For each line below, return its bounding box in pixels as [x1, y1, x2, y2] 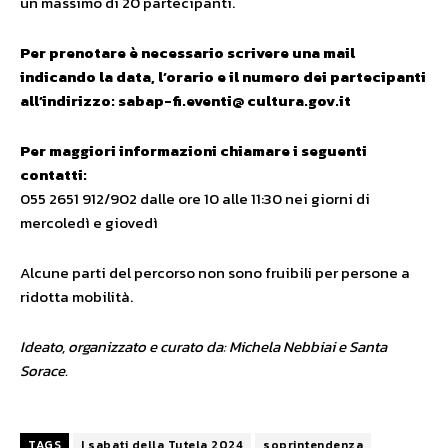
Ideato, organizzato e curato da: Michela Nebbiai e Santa [20, 335, 387, 359]
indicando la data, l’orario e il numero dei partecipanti [20, 65, 426, 89]
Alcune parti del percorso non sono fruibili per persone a [20, 261, 410, 285]
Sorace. [20, 359, 68, 383]
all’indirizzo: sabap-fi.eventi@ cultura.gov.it [20, 89, 351, 113]
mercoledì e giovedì [20, 211, 158, 235]
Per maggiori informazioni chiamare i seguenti [20, 139, 367, 163]
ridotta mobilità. [20, 285, 133, 309]
